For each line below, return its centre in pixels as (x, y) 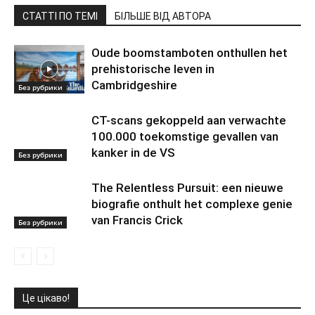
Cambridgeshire (134, 85)
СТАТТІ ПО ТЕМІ (60, 16)
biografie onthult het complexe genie (192, 204)
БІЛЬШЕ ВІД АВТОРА (163, 16)
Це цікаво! (46, 298)
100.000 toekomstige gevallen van (185, 136)
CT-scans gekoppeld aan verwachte (189, 120)
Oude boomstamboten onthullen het (189, 53)
